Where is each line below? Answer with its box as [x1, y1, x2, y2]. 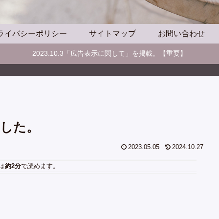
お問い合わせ [157, 29, 205, 38]
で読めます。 [21, 162, 59, 170]
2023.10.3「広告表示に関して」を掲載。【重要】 [32, 49, 187, 58]
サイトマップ [89, 29, 136, 38]
